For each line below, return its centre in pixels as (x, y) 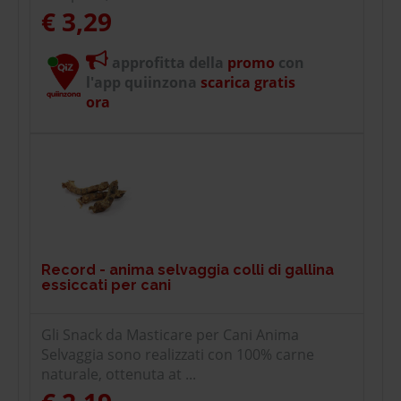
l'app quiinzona (141, 82)
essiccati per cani (106, 285)
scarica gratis (246, 82)
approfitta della (168, 62)
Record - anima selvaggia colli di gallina (188, 269)
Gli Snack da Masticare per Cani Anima (170, 334)
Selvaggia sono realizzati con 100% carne (178, 354)
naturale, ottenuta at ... (119, 374)
